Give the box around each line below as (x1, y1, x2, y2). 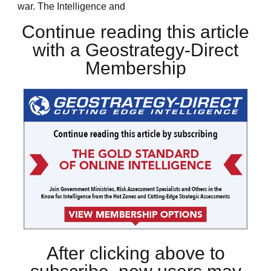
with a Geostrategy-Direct (33, 39, 238, 60)
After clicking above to (46, 243, 225, 264)
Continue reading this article (22, 21, 249, 42)
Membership (85, 57, 186, 78)
